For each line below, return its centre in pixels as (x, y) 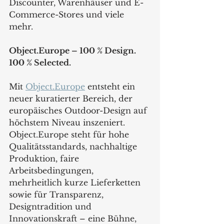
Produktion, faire (45, 158)
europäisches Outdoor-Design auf (79, 110)
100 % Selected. (40, 62)
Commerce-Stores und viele (68, 14)
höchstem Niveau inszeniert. (68, 122)
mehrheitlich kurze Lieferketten (76, 182)
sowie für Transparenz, (57, 194)
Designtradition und (51, 206)
